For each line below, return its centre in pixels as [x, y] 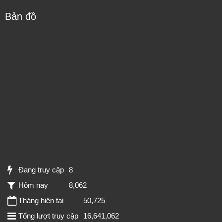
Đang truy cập [41, 170]
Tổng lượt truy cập [48, 216]
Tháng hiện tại [41, 200]
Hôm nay [33, 185]
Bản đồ [21, 16]
